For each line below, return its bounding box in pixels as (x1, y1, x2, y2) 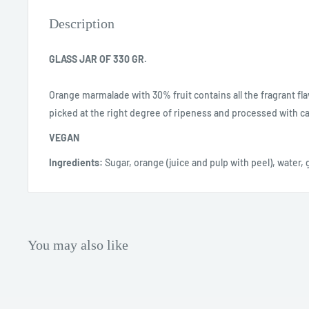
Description (49, 16, 114, 31)
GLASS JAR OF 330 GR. (49, 52, 147, 65)
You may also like (28, 237, 128, 252)
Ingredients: (49, 156, 105, 168)
